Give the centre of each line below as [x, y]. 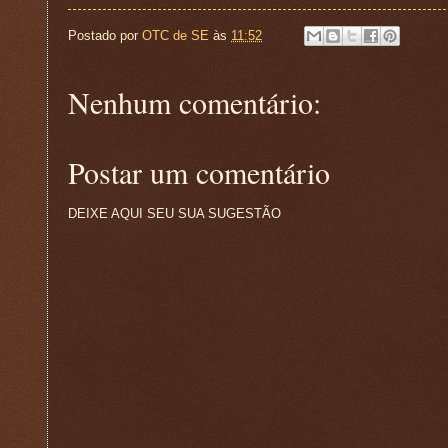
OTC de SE [175, 35]
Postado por [105, 35]
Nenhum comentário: [194, 102]
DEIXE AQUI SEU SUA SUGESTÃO [174, 214]
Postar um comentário [199, 172]
